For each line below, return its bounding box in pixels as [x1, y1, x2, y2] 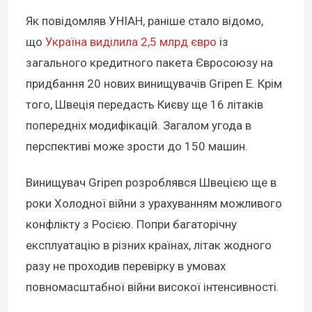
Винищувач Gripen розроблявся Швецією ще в [26, 175, 276, 189]
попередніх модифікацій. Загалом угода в [26, 118, 251, 132]
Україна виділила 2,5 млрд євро [45, 34, 217, 49]
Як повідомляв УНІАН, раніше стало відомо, [26, 13, 263, 28]
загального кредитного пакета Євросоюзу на [26, 55, 273, 70]
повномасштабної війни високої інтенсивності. [26, 279, 279, 294]
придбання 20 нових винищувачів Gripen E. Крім [26, 76, 282, 91]
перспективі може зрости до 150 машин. [26, 139, 248, 153]
